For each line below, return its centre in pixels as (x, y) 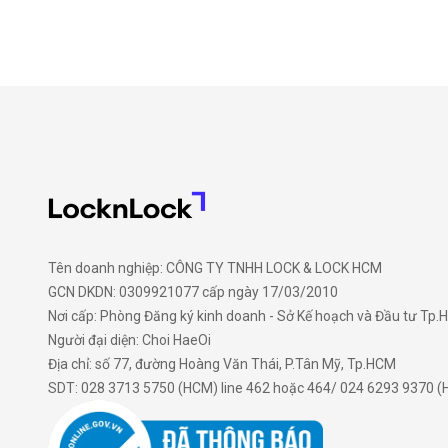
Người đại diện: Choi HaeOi (129, 339)
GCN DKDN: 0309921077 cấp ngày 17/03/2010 (193, 291)
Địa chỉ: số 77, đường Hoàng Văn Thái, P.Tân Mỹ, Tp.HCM (222, 363)
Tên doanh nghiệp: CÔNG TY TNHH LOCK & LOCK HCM (215, 267)
